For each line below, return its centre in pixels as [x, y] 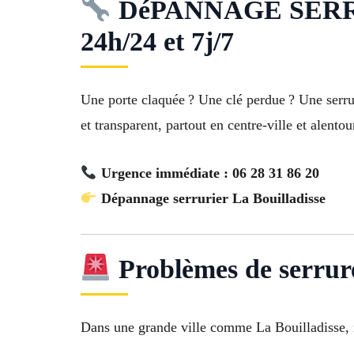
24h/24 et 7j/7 [157, 42]
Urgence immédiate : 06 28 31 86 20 [210, 173]
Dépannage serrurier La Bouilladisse [213, 198]
